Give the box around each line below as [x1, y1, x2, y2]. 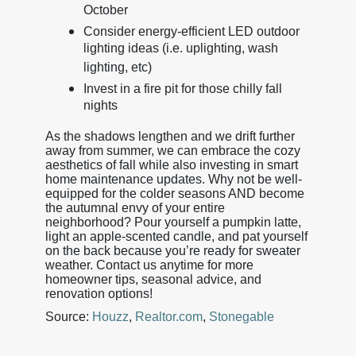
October [83, 2, 128, 21]
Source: [44, 309, 92, 323]
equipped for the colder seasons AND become [44, 186, 304, 200]
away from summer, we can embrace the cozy [44, 143, 300, 157]
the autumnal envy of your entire [44, 200, 225, 215]
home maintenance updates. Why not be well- [44, 172, 302, 186]
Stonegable [208, 309, 274, 323]
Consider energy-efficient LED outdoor [83, 24, 300, 38]
